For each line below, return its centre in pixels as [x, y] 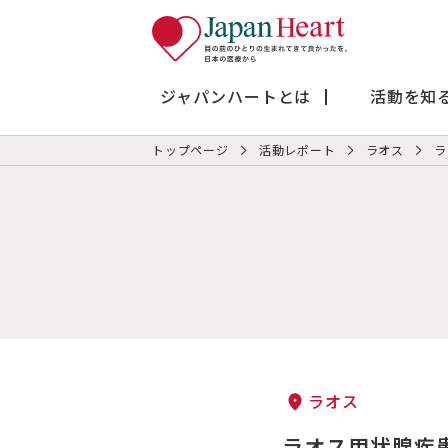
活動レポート [297, 149]
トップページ [190, 149]
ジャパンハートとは [236, 95]
